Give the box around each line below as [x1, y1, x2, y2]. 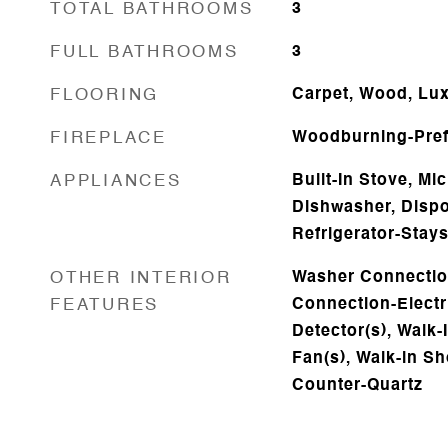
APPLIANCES [50, 172, 182, 190]
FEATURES [50, 296, 159, 314]
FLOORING [50, 86, 159, 104]
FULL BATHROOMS [50, 43, 239, 61]
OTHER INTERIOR [50, 269, 232, 287]
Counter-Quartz [291, 377, 423, 394]
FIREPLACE [50, 129, 167, 147]
